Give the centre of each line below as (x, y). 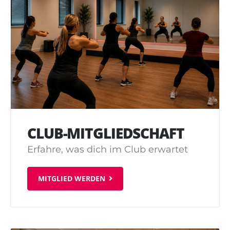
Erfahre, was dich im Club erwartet (108, 149)
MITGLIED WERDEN (72, 179)
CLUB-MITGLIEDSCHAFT (106, 133)
